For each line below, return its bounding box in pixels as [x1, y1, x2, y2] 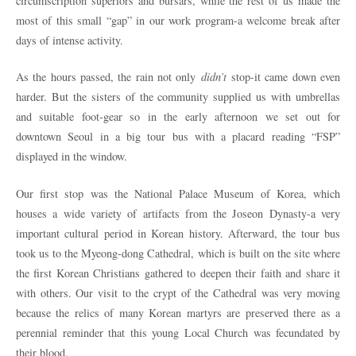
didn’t [200, 69, 226, 85]
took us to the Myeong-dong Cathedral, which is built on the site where [16, 245, 340, 261]
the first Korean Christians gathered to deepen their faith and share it [16, 265, 340, 281]
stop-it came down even [226, 69, 341, 85]
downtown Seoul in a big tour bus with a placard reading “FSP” [16, 129, 340, 145]
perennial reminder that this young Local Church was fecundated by [16, 324, 340, 340]
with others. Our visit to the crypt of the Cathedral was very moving [16, 284, 340, 300]
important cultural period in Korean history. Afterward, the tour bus [16, 225, 340, 241]
